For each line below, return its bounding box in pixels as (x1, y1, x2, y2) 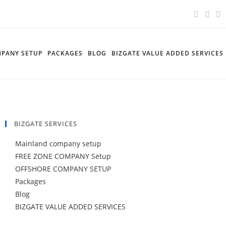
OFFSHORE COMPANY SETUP (15, 164, 111, 174)
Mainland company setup (15, 139, 101, 148)
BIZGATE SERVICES (14, 119, 77, 128)
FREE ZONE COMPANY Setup (15, 151, 111, 161)
